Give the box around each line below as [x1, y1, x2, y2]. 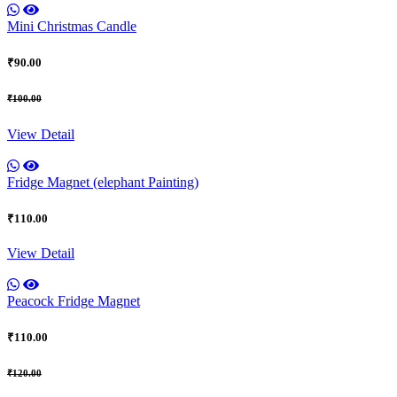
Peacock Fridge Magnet [7, 292, 140, 308]
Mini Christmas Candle [7, 18, 136, 34]
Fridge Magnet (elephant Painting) [7, 174, 198, 190]
